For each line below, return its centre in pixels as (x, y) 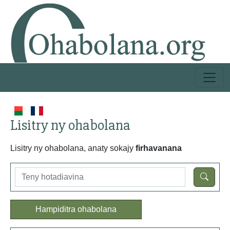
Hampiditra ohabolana (76, 209)
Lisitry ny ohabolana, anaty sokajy (73, 148)
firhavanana (159, 148)
